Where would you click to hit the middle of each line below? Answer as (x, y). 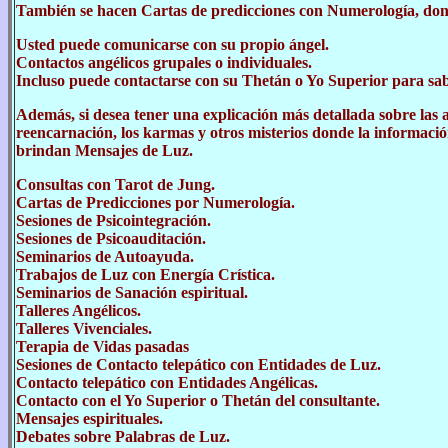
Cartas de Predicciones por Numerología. (155, 202)
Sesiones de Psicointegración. (113, 220)
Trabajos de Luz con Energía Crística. (145, 274)
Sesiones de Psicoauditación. (111, 238)
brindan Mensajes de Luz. (104, 150)
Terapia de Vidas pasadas (102, 346)
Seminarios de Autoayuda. (105, 256)
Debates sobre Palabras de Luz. (123, 436)
